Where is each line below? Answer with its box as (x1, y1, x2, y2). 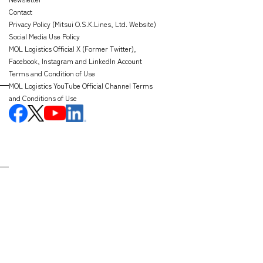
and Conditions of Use (8, 92, 77, 103)
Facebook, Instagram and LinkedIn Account (8, 55, 142, 66)
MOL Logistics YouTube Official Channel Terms (8, 80, 153, 90)
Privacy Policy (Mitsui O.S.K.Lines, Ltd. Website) (8, 18, 156, 29)
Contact (8, 6, 32, 16)
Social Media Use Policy (8, 31, 80, 41)
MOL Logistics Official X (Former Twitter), (8, 43, 136, 53)
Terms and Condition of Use (8, 68, 95, 78)
